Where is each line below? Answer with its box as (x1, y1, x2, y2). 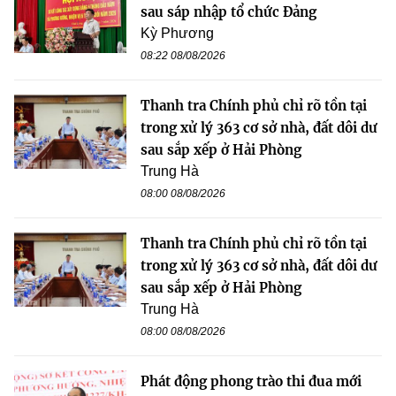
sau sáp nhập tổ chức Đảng (141, 3, 316, 20)
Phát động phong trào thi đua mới (141, 372, 362, 390)
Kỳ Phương (141, 25, 214, 41)
